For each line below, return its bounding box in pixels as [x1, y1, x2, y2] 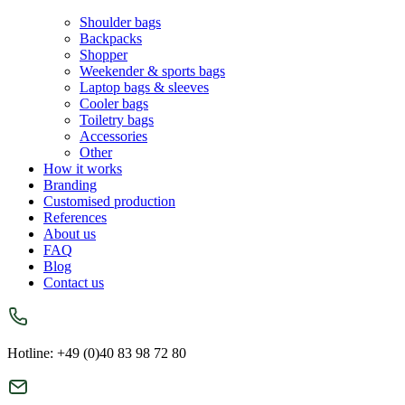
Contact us [43, 275, 104, 291]
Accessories [80, 128, 147, 145]
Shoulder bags [80, 14, 161, 31]
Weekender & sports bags [80, 63, 225, 80]
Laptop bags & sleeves [80, 80, 209, 96]
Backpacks [80, 31, 142, 47]
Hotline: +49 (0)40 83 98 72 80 [7, 345, 186, 362]
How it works [43, 161, 122, 177]
